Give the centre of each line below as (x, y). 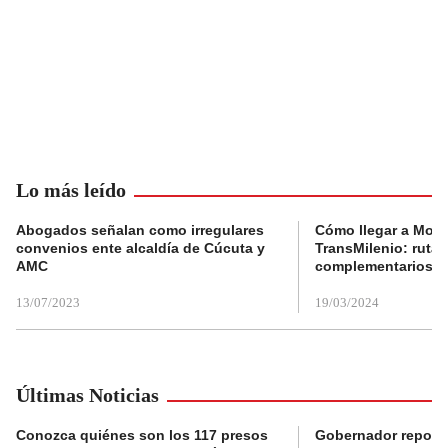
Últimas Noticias (87, 394)
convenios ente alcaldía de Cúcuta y (140, 247)
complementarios (374, 265)
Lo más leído (71, 189)
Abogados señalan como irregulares (140, 229)
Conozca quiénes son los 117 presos (142, 434)
